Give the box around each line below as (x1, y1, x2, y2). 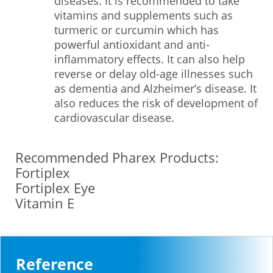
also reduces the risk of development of (54, 96, 258, 110)
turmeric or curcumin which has (54, 23, 219, 37)
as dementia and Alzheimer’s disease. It (54, 81, 257, 96)
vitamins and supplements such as (54, 8, 233, 23)
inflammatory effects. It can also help (54, 52, 245, 66)
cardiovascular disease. (54, 110, 177, 125)
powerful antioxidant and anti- (54, 37, 210, 52)
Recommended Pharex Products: (15, 148, 219, 166)
